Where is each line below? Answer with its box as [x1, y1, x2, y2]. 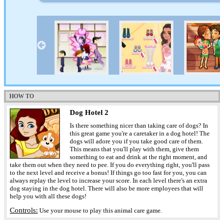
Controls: [10, 206, 38, 214]
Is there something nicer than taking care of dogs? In [70, 122, 208, 129]
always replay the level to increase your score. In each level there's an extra [10, 177, 207, 184]
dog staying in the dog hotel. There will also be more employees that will [10, 185, 203, 192]
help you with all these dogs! [10, 192, 86, 200]
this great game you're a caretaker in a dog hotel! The [70, 130, 210, 137]
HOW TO [9, 93, 34, 100]
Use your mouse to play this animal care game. [38, 207, 162, 214]
